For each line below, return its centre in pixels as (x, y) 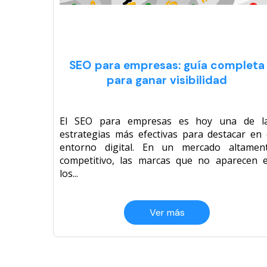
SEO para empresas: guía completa (167, 66)
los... (69, 174)
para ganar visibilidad (167, 80)
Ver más (167, 213)
